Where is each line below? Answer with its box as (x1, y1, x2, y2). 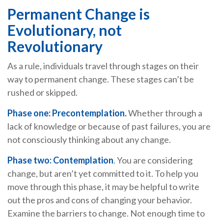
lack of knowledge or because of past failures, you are (7, 121, 211, 132)
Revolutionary (7, 37, 103, 55)
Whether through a (127, 108, 202, 119)
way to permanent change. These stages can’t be (7, 74, 194, 85)
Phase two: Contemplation (7, 155, 113, 166)
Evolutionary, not (7, 21, 122, 39)
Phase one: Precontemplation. (7, 108, 127, 119)
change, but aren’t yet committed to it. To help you (7, 168, 198, 179)
